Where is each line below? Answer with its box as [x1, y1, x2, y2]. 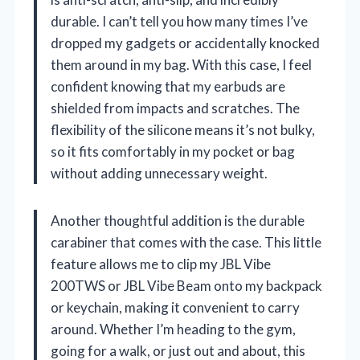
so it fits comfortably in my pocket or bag [51, 143, 295, 161]
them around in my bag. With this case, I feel [51, 56, 312, 74]
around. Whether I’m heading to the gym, [51, 321, 296, 338]
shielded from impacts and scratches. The [51, 100, 300, 117]
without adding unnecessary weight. [51, 165, 268, 182]
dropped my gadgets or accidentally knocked [51, 35, 320, 52]
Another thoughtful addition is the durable [51, 212, 305, 230]
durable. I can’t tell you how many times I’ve [51, 13, 308, 31]
